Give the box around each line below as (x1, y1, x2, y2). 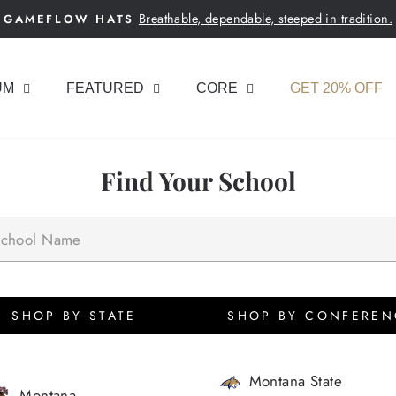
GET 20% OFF (290, 80, 383, 95)
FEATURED (66, 80, 144, 95)
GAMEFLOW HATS (4, 11, 134, 27)
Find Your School (100, 164, 296, 197)
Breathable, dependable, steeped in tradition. (138, 10, 392, 27)
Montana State (248, 370, 343, 392)
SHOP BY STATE (11, 307, 137, 324)
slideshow (203, 58, 270, 80)
